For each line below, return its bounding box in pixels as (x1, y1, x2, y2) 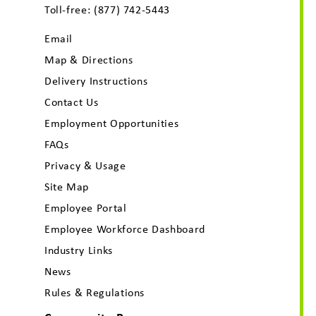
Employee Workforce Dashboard (44, 221, 205, 236)
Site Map (44, 178, 90, 194)
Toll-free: (44, 1, 94, 17)
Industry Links (44, 242, 113, 257)
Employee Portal (44, 200, 127, 215)
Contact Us (44, 94, 99, 109)
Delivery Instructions (44, 73, 148, 88)
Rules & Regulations (44, 284, 145, 300)
